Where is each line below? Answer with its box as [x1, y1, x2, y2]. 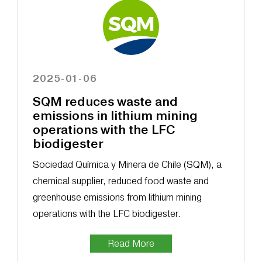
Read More [108, 238, 154, 250]
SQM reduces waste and [32, 95, 178, 109]
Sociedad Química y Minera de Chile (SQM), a [32, 159, 222, 171]
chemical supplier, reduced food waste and [32, 175, 209, 187]
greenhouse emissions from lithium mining [32, 192, 202, 204]
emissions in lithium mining [32, 109, 198, 123]
